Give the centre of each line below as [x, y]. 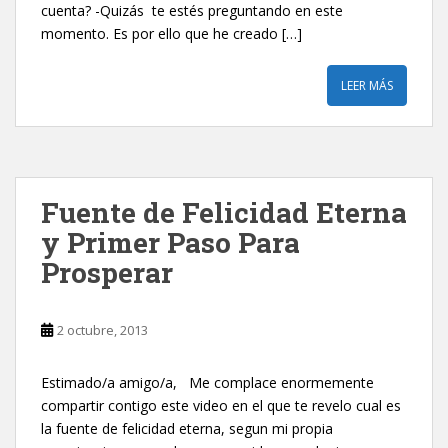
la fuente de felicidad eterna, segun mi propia [187, 428]
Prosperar [107, 272]
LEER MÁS [367, 85]
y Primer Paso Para [170, 242]
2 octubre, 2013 [102, 330]
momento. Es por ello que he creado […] [171, 33]
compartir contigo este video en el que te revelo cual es [221, 405]
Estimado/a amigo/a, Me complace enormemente [207, 382]
